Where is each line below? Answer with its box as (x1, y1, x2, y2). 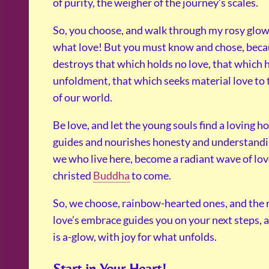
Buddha (93, 169, 130, 183)
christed (53, 169, 93, 183)
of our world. (53, 91, 112, 104)
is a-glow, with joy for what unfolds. (53, 230, 217, 244)
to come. (130, 169, 171, 183)
